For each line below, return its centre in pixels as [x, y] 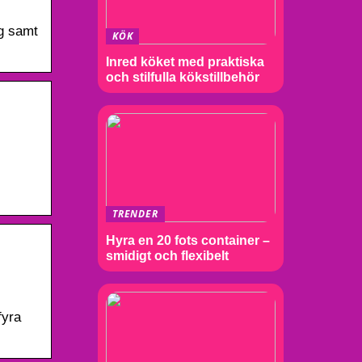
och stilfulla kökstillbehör [183, 78]
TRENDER [135, 214]
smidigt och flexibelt [167, 256]
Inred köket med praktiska [185, 62]
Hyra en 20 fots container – [188, 240]
